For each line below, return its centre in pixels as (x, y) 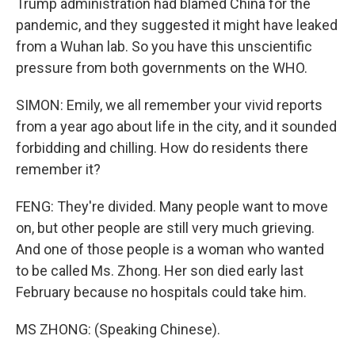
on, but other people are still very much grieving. (165, 228)
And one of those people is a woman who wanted (170, 249)
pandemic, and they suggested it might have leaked (177, 25)
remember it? (58, 169)
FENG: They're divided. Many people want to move (172, 206)
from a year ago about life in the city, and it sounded (176, 126)
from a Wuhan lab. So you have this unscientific (164, 46)
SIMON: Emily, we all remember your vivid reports (169, 105)
